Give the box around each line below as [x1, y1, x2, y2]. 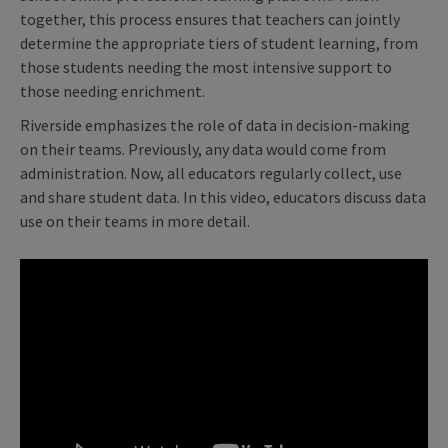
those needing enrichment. [20, 80, 208, 101]
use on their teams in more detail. [20, 210, 253, 231]
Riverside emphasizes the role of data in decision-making [20, 114, 410, 135]
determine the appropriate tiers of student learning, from [20, 32, 418, 53]
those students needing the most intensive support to [20, 56, 392, 77]
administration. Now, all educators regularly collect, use [20, 162, 402, 183]
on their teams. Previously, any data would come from [20, 138, 386, 159]
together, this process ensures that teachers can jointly [20, 8, 400, 29]
